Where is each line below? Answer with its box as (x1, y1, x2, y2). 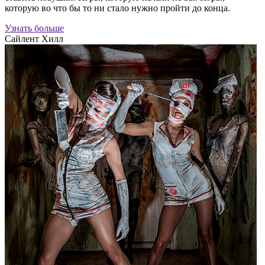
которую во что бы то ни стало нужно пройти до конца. (5, 3, 230, 14)
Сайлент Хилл (5, 34, 63, 44)
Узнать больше (5, 23, 64, 34)
